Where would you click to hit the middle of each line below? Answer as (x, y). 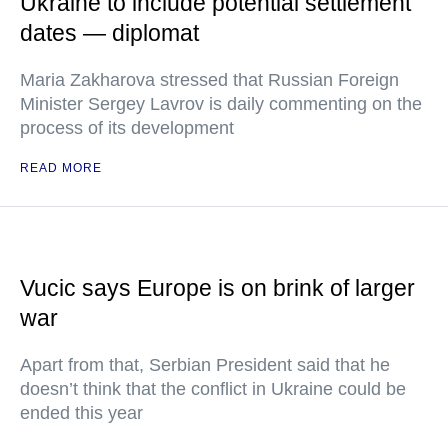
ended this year (81, 413)
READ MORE (61, 168)
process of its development (127, 128)
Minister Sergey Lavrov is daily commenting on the (221, 104)
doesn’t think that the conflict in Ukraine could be (213, 389)
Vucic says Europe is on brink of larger (217, 288)
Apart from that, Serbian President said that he (205, 365)
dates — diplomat (109, 33)
